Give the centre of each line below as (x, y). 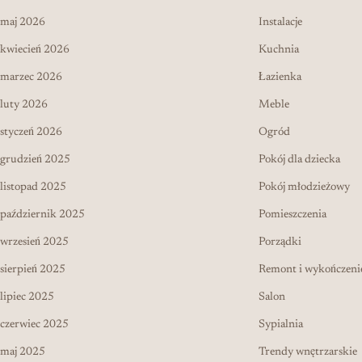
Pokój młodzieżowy (304, 187)
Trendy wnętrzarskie (308, 352)
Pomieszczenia (293, 215)
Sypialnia (281, 324)
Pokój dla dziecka (299, 160)
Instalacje (280, 22)
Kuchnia (279, 50)
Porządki (280, 242)
